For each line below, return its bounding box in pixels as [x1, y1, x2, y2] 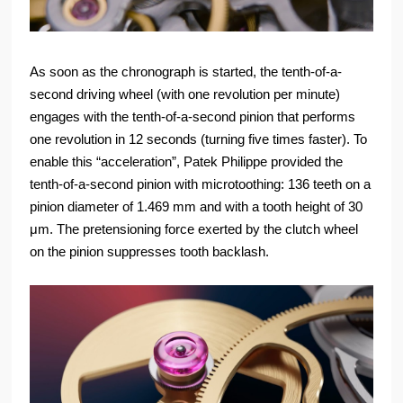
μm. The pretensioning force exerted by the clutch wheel [30, 221, 359, 237]
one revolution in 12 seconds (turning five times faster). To [30, 131, 368, 148]
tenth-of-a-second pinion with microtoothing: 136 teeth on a [30, 176, 372, 193]
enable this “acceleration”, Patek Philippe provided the [30, 154, 344, 170]
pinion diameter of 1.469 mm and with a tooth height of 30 [30, 199, 363, 215]
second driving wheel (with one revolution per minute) [30, 86, 341, 103]
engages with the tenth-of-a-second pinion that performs [30, 109, 356, 125]
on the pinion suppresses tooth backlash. [30, 244, 273, 260]
